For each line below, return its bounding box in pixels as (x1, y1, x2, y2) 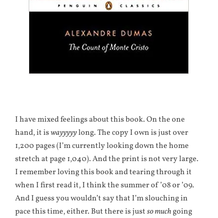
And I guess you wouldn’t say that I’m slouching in (15, 193, 188, 204)
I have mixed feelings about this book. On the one (15, 114, 185, 125)
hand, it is (15, 127, 51, 138)
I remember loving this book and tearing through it (15, 166, 192, 178)
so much (147, 206, 172, 217)
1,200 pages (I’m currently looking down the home (15, 140, 189, 151)
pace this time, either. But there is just (15, 206, 147, 217)
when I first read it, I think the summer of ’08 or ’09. (15, 180, 195, 191)
